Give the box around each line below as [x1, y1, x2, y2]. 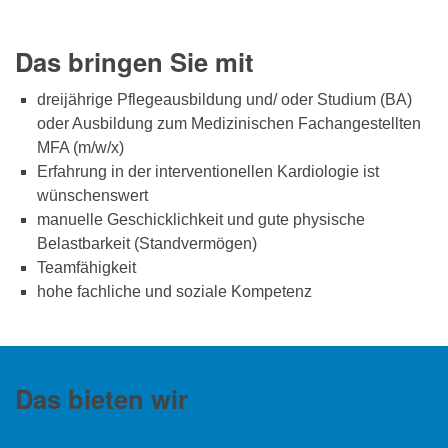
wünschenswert [37, 187, 148, 205]
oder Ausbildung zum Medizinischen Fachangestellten [37, 115, 421, 133]
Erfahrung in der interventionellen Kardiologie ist [37, 163, 379, 181]
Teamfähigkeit [37, 259, 136, 277]
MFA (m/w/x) [37, 139, 124, 157]
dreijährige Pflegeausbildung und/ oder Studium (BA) [37, 91, 412, 109]
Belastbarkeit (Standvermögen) [37, 235, 261, 253]
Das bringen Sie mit [15, 43, 254, 81]
